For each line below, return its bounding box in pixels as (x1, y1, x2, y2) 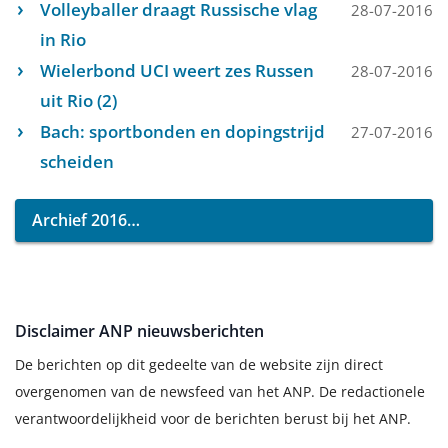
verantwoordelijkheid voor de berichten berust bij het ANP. (15, 409, 411, 428)
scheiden (40, 150, 114, 173)
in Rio (40, 28, 86, 51)
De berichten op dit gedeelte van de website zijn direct (15, 355, 383, 374)
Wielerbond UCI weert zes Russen (40, 59, 314, 82)
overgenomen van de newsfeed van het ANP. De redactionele (15, 382, 425, 401)
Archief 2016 (32, 209, 127, 231)
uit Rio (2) (40, 89, 117, 112)
